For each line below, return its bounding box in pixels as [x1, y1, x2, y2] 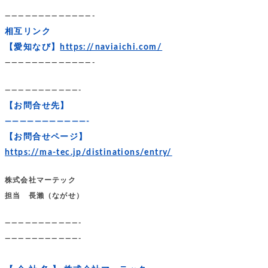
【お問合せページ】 [5, 132, 88, 141]
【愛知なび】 [5, 42, 60, 51]
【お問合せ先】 [5, 101, 69, 110]
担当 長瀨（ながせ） [5, 191, 84, 199]
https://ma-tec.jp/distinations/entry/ [5, 148, 172, 157]
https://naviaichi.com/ [60, 42, 163, 51]
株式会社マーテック [5, 176, 76, 184]
